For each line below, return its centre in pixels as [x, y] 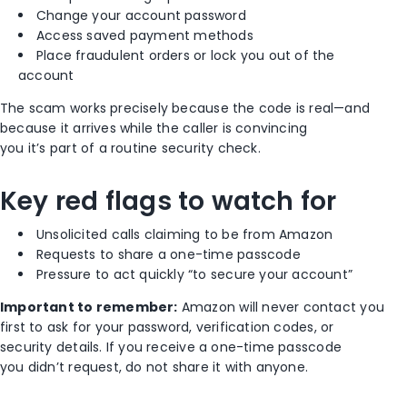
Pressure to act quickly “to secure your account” [195, 274]
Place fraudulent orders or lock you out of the [186, 55]
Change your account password [141, 15]
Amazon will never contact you [281, 307]
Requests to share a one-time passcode [169, 254]
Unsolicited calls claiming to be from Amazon [185, 234]
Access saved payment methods [145, 35]
